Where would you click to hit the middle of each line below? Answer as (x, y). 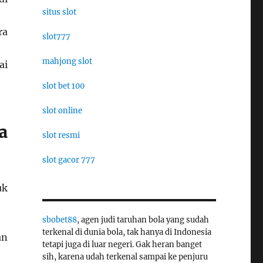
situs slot (59, 12)
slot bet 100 (63, 86)
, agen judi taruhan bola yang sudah (143, 220)
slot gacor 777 (68, 160)
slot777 (56, 36)
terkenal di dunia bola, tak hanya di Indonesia (127, 232)
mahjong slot (67, 61)
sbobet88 (59, 220)
